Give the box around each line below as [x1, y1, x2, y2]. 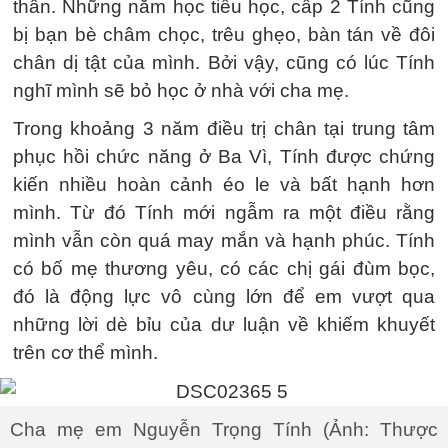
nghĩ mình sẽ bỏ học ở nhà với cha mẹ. [13, 79, 349, 101]
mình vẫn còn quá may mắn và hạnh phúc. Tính [13, 229, 435, 251]
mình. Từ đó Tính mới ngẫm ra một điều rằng [13, 201, 435, 223]
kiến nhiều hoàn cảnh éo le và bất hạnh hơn [13, 173, 435, 195]
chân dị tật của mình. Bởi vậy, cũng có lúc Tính [13, 51, 435, 73]
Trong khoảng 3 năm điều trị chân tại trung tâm [13, 117, 435, 139]
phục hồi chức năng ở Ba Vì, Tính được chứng [13, 145, 435, 167]
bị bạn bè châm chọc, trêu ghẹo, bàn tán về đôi [13, 23, 435, 45]
